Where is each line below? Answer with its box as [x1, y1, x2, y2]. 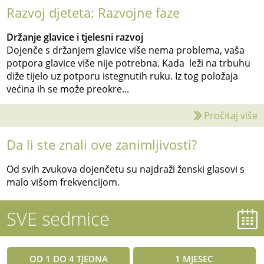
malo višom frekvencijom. [6, 176, 120, 189]
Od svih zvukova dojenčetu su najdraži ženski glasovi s [6, 163, 245, 176]
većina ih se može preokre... [6, 82, 130, 96]
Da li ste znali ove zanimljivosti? [6, 136, 197, 154]
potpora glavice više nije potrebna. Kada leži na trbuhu [6, 57, 251, 70]
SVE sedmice [6, 206, 110, 232]
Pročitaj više [203, 109, 258, 123]
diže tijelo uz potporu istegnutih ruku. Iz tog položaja [6, 70, 239, 83]
